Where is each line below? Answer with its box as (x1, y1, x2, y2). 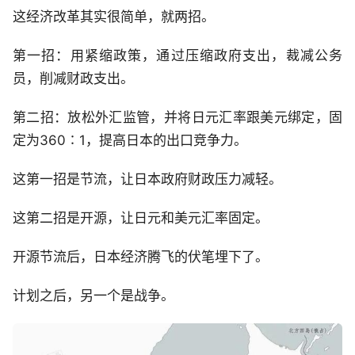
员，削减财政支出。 (13, 70, 134, 86)
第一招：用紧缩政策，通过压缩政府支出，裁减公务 (13, 47, 342, 63)
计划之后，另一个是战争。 (13, 287, 174, 303)
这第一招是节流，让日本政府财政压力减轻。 (13, 170, 282, 187)
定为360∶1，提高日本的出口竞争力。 (13, 132, 247, 148)
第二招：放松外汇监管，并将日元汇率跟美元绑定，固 (13, 109, 342, 125)
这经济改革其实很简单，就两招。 (13, 8, 215, 25)
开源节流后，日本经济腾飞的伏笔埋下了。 (13, 248, 269, 265)
